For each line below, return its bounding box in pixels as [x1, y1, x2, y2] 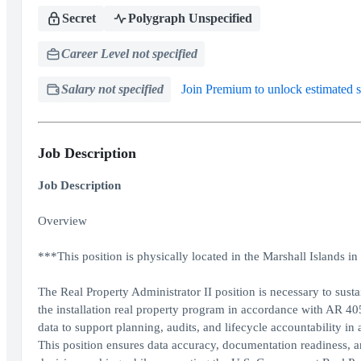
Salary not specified [60, 82, 164, 96]
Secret [61, 11, 96, 25]
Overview [37, 214, 87, 227]
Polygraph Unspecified [127, 11, 252, 25]
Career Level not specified [60, 47, 197, 60]
